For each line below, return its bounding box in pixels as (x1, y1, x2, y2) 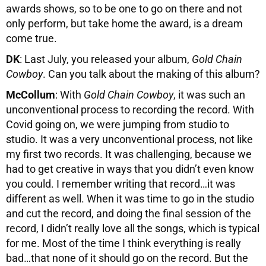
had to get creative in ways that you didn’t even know (6, 162, 254, 175)
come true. (6, 31, 57, 45)
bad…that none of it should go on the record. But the (6, 251, 248, 264)
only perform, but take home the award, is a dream (6, 17, 243, 30)
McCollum (6, 88, 55, 101)
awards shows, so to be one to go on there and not (6, 2, 242, 15)
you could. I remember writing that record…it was (6, 177, 235, 190)
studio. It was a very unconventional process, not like (6, 132, 253, 145)
